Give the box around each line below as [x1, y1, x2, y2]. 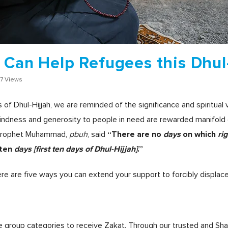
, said [88, 130, 107, 138]
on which [181, 129, 218, 139]
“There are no [107, 129, 163, 139]
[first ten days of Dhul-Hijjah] [34, 144, 137, 154]
